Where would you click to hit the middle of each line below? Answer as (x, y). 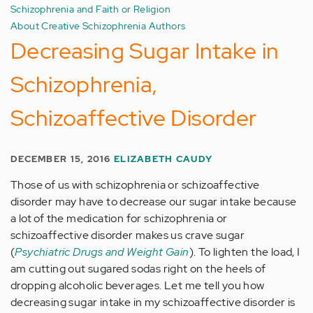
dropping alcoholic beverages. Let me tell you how (138, 285)
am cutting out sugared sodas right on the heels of (138, 269)
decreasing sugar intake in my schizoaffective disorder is (153, 302)
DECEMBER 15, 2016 (63, 159)
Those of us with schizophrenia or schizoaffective (135, 185)
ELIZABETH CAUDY (163, 159)
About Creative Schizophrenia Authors (98, 26)
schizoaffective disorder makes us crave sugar (128, 235)
